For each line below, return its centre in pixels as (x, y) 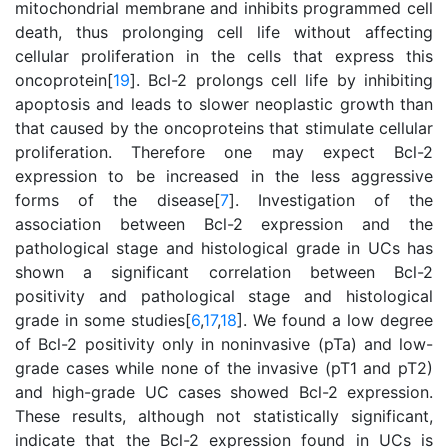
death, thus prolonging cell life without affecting (224, 32)
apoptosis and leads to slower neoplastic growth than (224, 104)
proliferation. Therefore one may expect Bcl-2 (224, 152)
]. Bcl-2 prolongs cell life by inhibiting (281, 80)
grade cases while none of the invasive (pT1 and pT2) (224, 368)
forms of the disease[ (117, 200)
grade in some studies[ (103, 320)
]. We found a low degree (335, 320)
